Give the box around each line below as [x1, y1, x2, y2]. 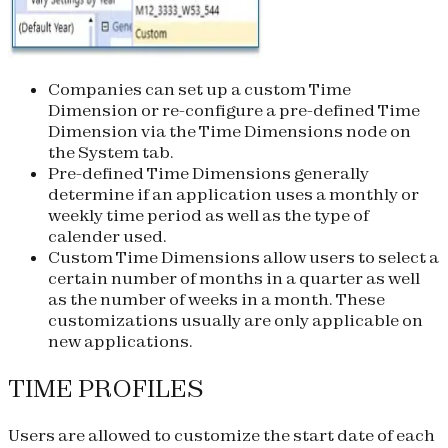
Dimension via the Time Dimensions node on [48, 121, 411, 142]
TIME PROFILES [8, 373, 204, 405]
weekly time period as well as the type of [48, 205, 369, 226]
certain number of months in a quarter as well [48, 268, 420, 289]
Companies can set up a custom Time [48, 79, 351, 100]
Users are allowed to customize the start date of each [8, 425, 435, 446]
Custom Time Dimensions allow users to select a [48, 247, 439, 268]
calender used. [48, 226, 167, 247]
